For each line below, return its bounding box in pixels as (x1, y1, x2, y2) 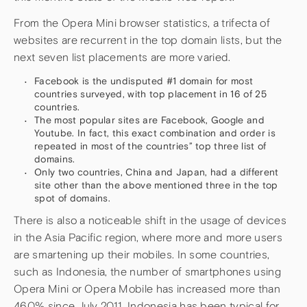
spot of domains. (34, 192, 111, 204)
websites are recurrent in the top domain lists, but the (14, 34, 282, 47)
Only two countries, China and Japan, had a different (34, 166, 279, 177)
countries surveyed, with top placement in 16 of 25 (34, 88, 267, 99)
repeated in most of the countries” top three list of (34, 140, 267, 151)
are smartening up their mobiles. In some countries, (14, 247, 270, 261)
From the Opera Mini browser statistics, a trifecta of (14, 16, 270, 30)
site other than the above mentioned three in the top (34, 179, 278, 191)
